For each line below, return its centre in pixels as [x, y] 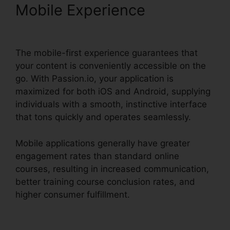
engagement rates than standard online [97, 156]
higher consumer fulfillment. [73, 194]
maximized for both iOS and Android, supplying [113, 92]
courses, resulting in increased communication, [112, 169]
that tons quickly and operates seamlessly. [103, 117]
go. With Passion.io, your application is [94, 79]
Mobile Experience [80, 10]
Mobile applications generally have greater [103, 143]
